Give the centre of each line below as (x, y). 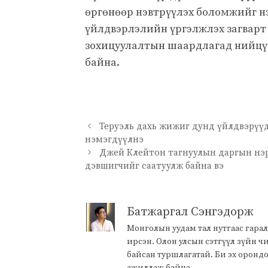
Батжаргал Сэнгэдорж (190, 212)
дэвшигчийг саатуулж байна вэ (154, 166)
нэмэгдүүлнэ (114, 140)
